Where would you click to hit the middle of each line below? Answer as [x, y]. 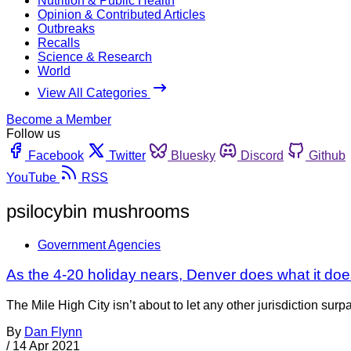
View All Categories [94, 92]
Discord [262, 155]
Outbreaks [66, 28]
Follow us [33, 133]
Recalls [59, 42]
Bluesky [193, 155]
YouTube [31, 177]
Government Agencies [99, 244]
